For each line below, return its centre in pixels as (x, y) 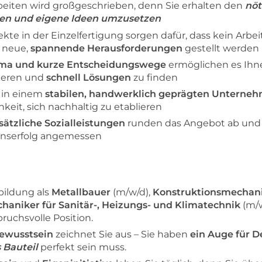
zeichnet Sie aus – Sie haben (122, 235)
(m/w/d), (132, 192)
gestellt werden (221, 48)
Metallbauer (81, 192)
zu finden (154, 77)
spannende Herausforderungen (106, 48)
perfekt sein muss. (82, 247)
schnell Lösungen (89, 77)
